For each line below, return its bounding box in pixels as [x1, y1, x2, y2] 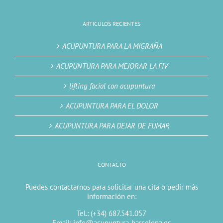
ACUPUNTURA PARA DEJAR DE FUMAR [54, 121, 170, 131]
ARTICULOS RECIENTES [83, 20, 140, 28]
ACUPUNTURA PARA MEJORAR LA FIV [56, 61, 168, 71]
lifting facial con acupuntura [69, 81, 155, 91]
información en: [87, 192, 136, 202]
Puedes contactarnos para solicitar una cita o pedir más [25, 182, 198, 192]
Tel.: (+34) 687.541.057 [77, 209, 146, 219]
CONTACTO [97, 161, 126, 169]
